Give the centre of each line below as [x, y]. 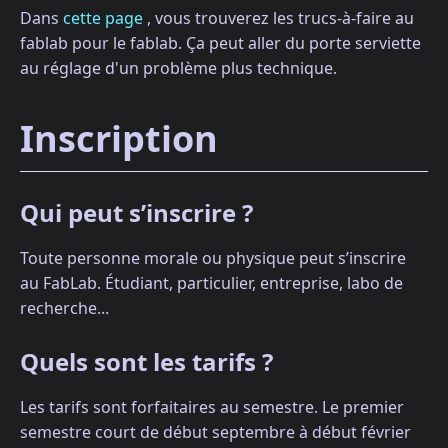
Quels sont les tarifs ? [146, 362]
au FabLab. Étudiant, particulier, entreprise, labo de [211, 283]
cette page [103, 18]
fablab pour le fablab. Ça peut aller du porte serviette [220, 43]
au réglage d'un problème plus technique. [178, 68]
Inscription [119, 139]
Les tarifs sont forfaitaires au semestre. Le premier [212, 407]
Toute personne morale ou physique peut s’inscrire [213, 258]
